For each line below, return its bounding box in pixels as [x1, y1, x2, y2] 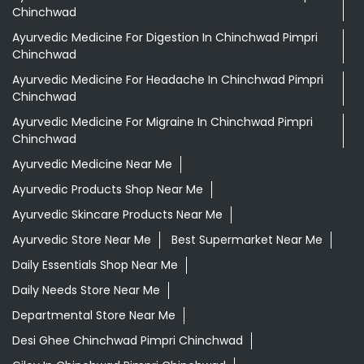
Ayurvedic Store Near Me [12, 231, 151, 248]
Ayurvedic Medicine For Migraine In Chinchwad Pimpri [12, 113, 313, 130]
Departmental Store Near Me [12, 306, 175, 323]
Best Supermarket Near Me [171, 231, 323, 248]
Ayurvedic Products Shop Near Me [12, 180, 203, 197]
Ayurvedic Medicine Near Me [12, 155, 172, 172]
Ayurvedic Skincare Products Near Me [12, 206, 223, 223]
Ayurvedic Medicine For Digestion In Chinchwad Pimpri [12, 28, 318, 45]
